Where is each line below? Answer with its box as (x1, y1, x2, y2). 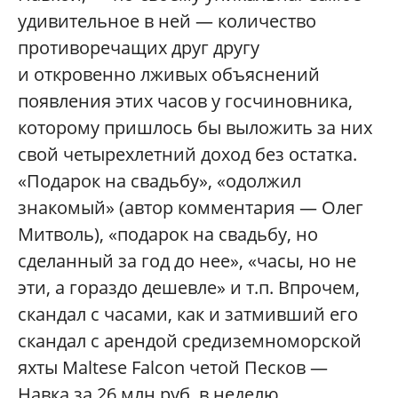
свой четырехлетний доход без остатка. (18, 141, 357, 166)
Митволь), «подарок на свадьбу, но (18, 221, 318, 246)
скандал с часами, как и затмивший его (18, 301, 358, 326)
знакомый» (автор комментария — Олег (18, 195, 363, 219)
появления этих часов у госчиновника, (18, 88, 353, 113)
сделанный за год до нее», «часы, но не (18, 248, 356, 273)
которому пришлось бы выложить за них (18, 115, 372, 139)
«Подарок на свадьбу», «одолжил (18, 168, 301, 193)
